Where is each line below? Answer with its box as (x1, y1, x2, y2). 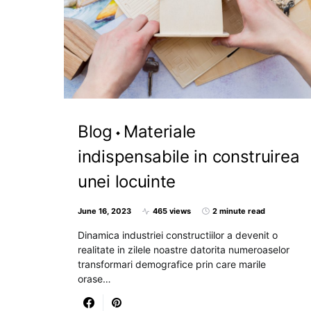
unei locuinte (78, 171, 176, 192)
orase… (78, 273, 111, 285)
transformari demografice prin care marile (78, 258, 266, 271)
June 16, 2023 (78, 206, 131, 217)
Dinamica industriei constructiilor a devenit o (78, 229, 278, 242)
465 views (153, 206, 191, 217)
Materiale (123, 121, 196, 142)
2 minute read (212, 206, 265, 217)
